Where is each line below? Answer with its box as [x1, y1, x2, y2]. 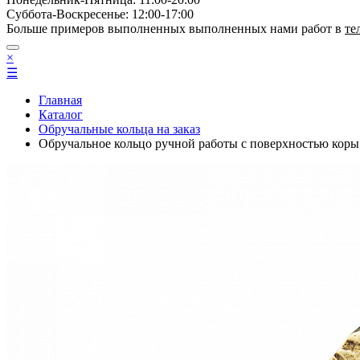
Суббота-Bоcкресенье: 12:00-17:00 [6, 7, 194, 21]
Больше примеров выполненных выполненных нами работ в [6, 22, 345, 35]
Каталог [39, 108, 83, 121]
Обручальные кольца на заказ [39, 122, 200, 136]
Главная [39, 93, 82, 107]
